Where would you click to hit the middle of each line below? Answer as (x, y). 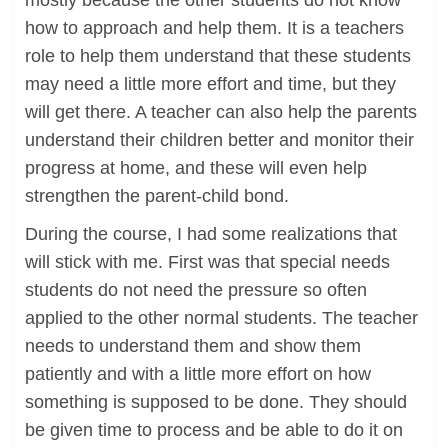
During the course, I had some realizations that (211, 234)
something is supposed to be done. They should (216, 402)
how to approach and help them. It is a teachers (214, 28)
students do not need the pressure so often (196, 290)
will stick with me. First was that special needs (207, 262)
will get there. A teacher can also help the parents (221, 112)
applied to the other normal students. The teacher (221, 318)
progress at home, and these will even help (196, 168)
